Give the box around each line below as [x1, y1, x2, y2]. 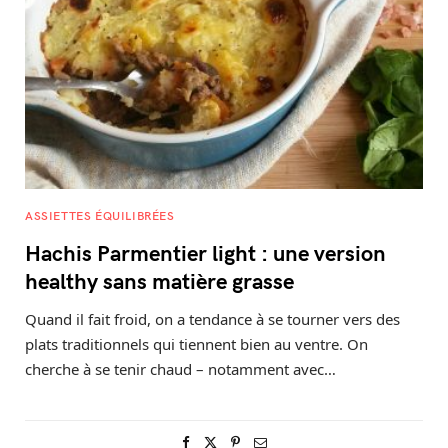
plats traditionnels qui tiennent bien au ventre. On [25, 333, 368, 354]
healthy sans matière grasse [25, 264, 294, 295]
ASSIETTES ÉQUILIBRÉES [25, 206, 175, 223]
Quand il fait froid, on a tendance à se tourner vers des [25, 308, 400, 329]
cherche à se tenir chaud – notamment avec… [25, 358, 336, 379]
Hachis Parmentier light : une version [25, 236, 386, 267]
